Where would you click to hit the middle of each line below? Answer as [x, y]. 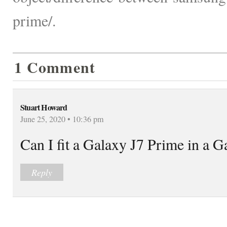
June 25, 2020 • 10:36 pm [62, 119]
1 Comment [55, 67]
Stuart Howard [44, 107]
